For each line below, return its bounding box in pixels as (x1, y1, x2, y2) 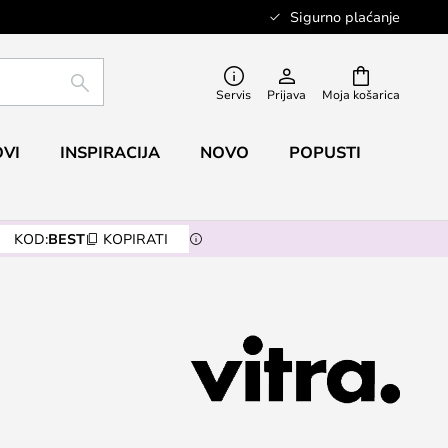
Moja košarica (322, 86, 400, 102)
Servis (216, 86, 251, 102)
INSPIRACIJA (59, 141, 160, 163)
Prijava (267, 86, 306, 102)
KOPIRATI (102, 229, 168, 248)
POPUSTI (288, 141, 361, 163)
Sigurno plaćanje (290, 7, 400, 26)
